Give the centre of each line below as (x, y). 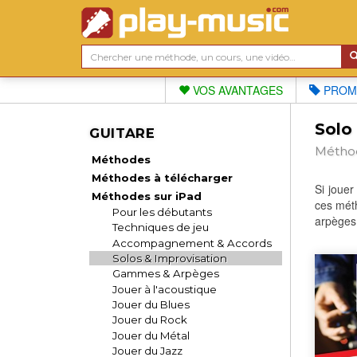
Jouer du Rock (150, 320)
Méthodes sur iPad (147, 196)
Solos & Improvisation (170, 258)
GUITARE (122, 133)
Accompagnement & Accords (192, 243)
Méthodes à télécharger (163, 177)
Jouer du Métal (151, 335)
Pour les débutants (163, 212)
